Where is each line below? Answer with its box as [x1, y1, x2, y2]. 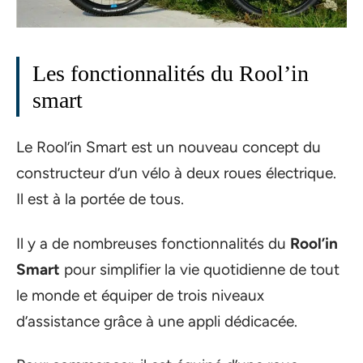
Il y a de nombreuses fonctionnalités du [16, 233, 290, 253]
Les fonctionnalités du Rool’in [32, 60, 309, 86]
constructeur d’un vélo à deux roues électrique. [16, 164, 336, 183]
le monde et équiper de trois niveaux [16, 285, 264, 305]
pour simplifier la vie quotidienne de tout [60, 259, 340, 279]
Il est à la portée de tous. [16, 190, 184, 209]
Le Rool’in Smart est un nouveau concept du [16, 138, 321, 157]
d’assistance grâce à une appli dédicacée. [16, 311, 297, 331]
